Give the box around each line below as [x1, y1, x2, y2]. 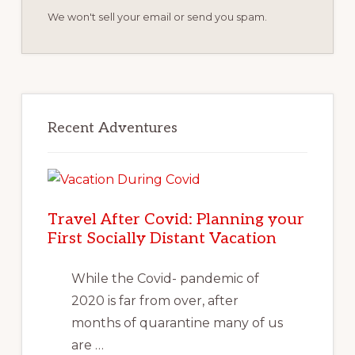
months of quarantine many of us [71, 315, 283, 330]
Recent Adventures [47, 120, 177, 136]
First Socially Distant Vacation [47, 229, 277, 248]
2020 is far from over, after [71, 293, 239, 308]
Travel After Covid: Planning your [47, 210, 304, 229]
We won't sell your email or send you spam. [47, 11, 267, 23]
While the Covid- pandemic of [71, 271, 259, 286]
